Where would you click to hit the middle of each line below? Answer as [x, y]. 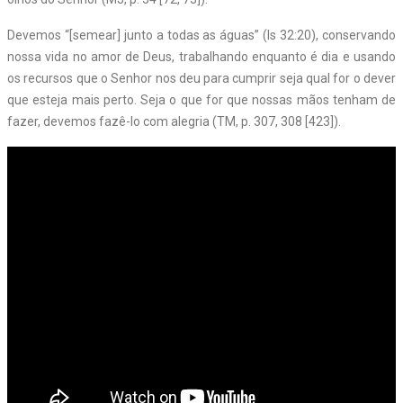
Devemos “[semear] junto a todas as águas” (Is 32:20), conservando [201, 35]
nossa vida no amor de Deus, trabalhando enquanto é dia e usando [201, 56]
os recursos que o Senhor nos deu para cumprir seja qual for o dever [201, 78]
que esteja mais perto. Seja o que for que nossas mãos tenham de [201, 99]
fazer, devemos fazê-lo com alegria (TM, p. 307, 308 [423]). [174, 121]
